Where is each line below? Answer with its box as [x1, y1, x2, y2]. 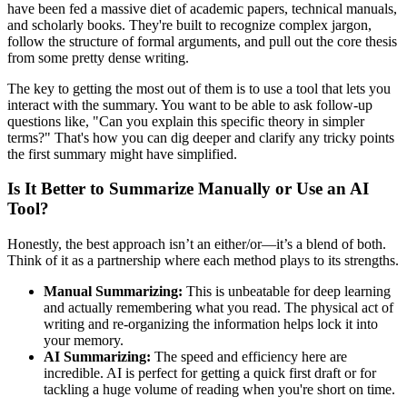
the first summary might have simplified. [7, 145, 237, 162]
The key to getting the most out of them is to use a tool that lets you [7, 80, 391, 96]
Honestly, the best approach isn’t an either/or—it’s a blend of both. [7, 235, 386, 252]
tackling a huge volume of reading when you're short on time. [44, 381, 395, 397]
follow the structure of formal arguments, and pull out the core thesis [7, 33, 397, 49]
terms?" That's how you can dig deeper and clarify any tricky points [7, 129, 394, 145]
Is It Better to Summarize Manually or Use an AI [7, 179, 369, 199]
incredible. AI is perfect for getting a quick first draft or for [44, 364, 376, 381]
